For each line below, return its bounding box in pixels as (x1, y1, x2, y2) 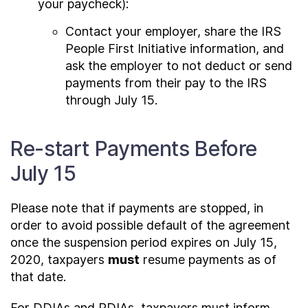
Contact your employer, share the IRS (65, 24, 281, 38)
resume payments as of (140, 252, 276, 267)
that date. (10, 269, 66, 284)
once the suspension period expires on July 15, (10, 235, 277, 250)
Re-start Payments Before (10, 136, 257, 161)
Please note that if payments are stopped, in (10, 201, 263, 215)
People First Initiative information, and (65, 41, 284, 56)
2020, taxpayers (10, 252, 108, 267)
